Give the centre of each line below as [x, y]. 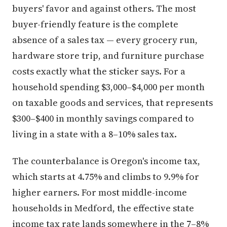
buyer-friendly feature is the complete [95, 24]
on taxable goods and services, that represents [112, 103]
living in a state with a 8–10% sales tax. [94, 134]
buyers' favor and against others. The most [104, 9]
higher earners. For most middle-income [100, 193]
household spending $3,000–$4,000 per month [108, 87]
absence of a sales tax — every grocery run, [105, 40]
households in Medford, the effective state [103, 208]
